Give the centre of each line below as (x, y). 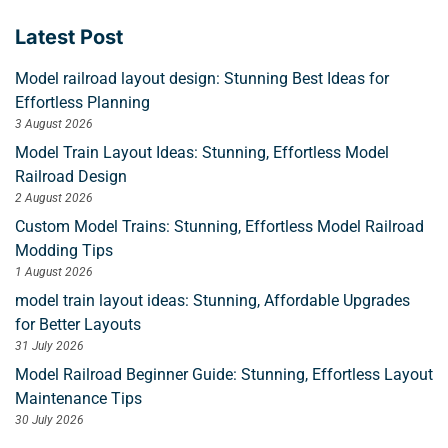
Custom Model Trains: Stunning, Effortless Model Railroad (219, 226)
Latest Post (69, 36)
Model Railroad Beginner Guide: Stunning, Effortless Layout (224, 374)
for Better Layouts (78, 324)
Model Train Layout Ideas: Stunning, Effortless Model (202, 152)
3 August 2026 (54, 123)
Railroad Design (71, 176)
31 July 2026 (49, 345)
